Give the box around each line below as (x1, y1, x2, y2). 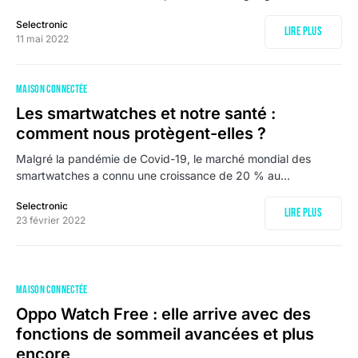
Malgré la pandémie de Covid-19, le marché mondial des (16, 152, 311, 165)
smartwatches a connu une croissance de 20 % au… (16, 169, 290, 182)
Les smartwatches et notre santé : (16, 104, 276, 123)
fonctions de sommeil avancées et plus (16, 324, 314, 344)
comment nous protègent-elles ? (16, 124, 266, 143)
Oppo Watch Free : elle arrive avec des (16, 304, 311, 324)
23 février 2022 (16, 214, 86, 226)
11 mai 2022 (16, 33, 69, 45)
